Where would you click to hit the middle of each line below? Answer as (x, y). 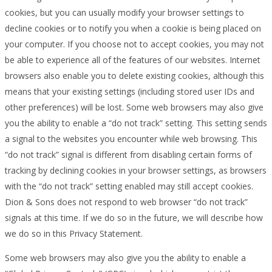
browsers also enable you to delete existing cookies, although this (134, 75)
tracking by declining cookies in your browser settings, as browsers (136, 170)
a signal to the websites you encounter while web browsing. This (131, 138)
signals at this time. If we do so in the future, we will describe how (134, 217)
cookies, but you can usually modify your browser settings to (124, 12)
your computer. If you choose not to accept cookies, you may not (134, 44)
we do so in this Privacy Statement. (74, 233)
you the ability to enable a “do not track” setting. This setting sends (136, 123)
